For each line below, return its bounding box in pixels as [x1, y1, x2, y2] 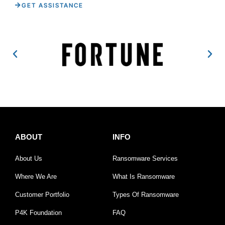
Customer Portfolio [15, 191, 69, 199]
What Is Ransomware [113, 173, 175, 181]
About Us [15, 155, 42, 163]
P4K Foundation [15, 209, 62, 217]
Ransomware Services [113, 155, 178, 163]
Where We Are [15, 173, 57, 181]
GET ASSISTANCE [22, 1, 83, 9]
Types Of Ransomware [113, 191, 179, 199]
